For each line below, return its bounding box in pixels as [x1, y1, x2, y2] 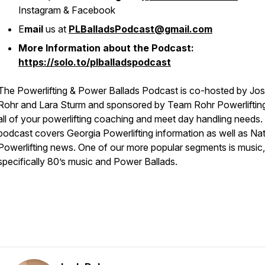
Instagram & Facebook [18, 4, 115, 16]
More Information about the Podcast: [18, 42, 194, 54]
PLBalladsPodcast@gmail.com [69, 23, 212, 35]
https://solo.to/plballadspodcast [18, 56, 171, 68]
